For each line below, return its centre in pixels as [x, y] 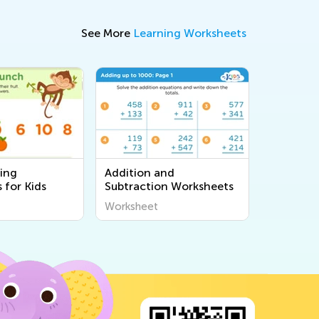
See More [107, 33]
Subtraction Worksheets [169, 186]
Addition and [140, 173]
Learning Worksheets [190, 33]
